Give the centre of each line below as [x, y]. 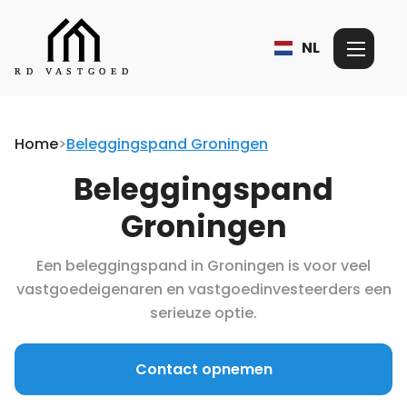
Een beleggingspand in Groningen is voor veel [203, 266]
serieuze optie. [203, 313]
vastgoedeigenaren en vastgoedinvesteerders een [203, 290]
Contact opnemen [203, 370]
